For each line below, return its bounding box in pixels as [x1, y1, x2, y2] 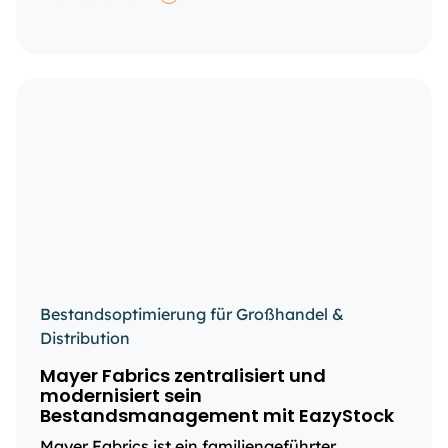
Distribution [40, 328, 130, 348]
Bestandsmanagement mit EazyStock [40, 403, 394, 428]
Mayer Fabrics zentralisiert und [40, 363, 326, 388]
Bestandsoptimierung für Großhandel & [40, 304, 344, 324]
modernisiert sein [40, 383, 202, 408]
